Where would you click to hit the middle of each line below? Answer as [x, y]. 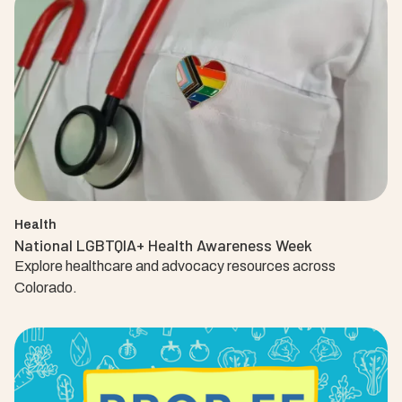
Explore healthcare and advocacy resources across [175, 266]
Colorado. [46, 288]
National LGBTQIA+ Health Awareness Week [163, 245]
